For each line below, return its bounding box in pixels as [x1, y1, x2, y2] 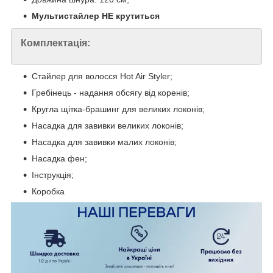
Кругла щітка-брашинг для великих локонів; [32, 104, 205, 115]
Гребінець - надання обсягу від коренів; [32, 88, 190, 98]
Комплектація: [21, 38, 90, 49]
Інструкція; [32, 170, 74, 180]
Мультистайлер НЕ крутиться [32, 11, 160, 21]
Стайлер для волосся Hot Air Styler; [32, 71, 172, 82]
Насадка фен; [32, 154, 87, 164]
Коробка [32, 186, 65, 197]
